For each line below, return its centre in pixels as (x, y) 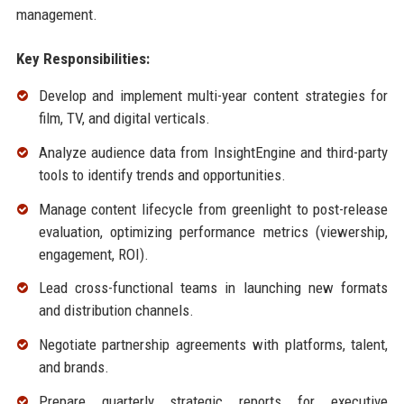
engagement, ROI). (93, 254)
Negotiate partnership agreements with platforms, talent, (213, 345)
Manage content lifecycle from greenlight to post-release (213, 209)
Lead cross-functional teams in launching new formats (213, 288)
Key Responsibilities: (83, 59)
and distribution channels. (116, 311)
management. (56, 15)
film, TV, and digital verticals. (124, 119)
